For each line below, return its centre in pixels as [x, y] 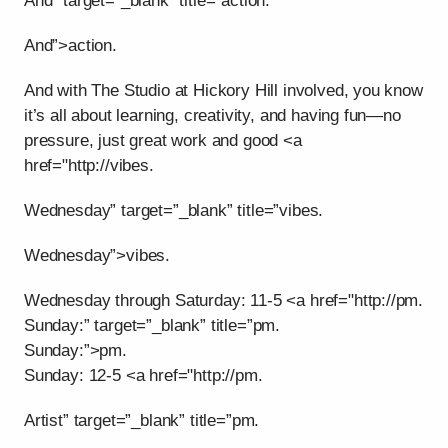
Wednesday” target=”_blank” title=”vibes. [174, 211]
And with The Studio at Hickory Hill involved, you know [223, 91]
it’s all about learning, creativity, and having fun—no [212, 116]
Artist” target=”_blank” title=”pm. [142, 421]
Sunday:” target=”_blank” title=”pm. [152, 326]
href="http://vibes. [89, 166]
